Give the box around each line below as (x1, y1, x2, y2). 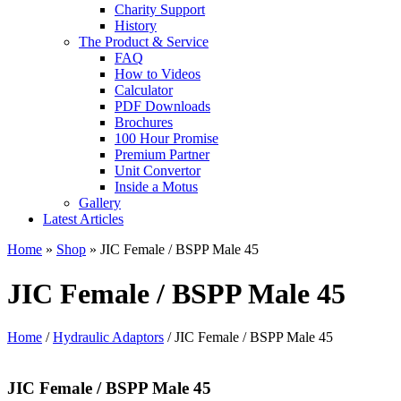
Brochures (115, 115, 173, 131)
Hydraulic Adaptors (53, 329, 164, 346)
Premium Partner (115, 147, 209, 163)
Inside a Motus (115, 179, 198, 195)
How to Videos (115, 66, 200, 82)
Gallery (79, 195, 121, 211)
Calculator (115, 82, 173, 98)
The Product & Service (79, 34, 209, 50)
